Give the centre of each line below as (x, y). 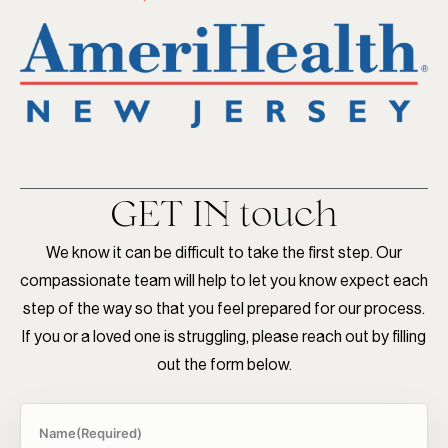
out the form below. (224, 364)
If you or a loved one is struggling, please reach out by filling (224, 336)
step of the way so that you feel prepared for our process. (224, 308)
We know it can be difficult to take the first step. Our (224, 252)
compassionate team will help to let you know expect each (224, 280)
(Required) (109, 432)
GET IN (174, 213)
